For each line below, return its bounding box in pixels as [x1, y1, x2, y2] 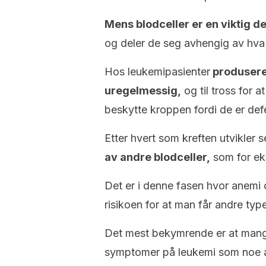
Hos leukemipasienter [104, 65, 210, 78]
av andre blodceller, [104, 151, 210, 163]
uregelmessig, [104, 84, 181, 97]
